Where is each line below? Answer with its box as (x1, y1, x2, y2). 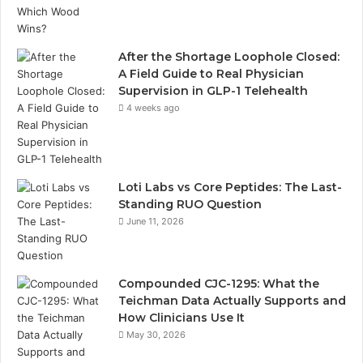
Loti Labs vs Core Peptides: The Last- (118, 179, 342, 194)
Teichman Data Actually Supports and (118, 293, 346, 308)
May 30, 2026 (126, 328, 186, 340)
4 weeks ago (126, 101, 180, 113)
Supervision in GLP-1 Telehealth (118, 83, 308, 98)
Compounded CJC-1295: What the (118, 275, 319, 291)
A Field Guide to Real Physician (118, 66, 304, 81)
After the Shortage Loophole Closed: (118, 49, 340, 64)
